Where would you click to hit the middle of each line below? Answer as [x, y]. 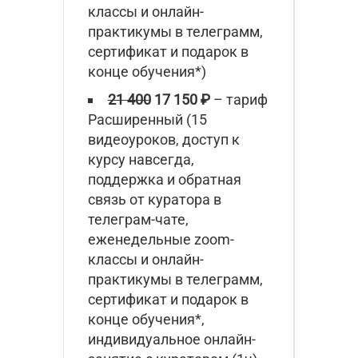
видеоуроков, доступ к [164, 139]
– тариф [239, 99]
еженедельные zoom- [161, 239]
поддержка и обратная [165, 179]
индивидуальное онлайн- [172, 339]
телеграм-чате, [138, 219]
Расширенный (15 [147, 119]
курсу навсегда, [141, 159]
